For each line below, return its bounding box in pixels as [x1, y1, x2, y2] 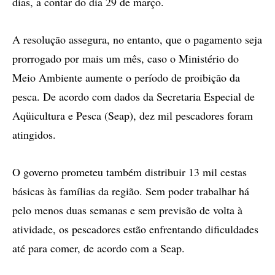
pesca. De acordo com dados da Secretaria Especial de [12, 89, 255, 104]
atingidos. [12, 127, 56, 142]
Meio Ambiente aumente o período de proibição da [12, 70, 240, 85]
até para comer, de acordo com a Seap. [12, 241, 185, 255]
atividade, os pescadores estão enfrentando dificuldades [12, 222, 258, 236]
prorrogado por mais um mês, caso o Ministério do [12, 51, 239, 66]
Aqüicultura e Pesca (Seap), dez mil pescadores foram [12, 108, 253, 123]
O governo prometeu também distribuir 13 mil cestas [12, 165, 247, 179]
